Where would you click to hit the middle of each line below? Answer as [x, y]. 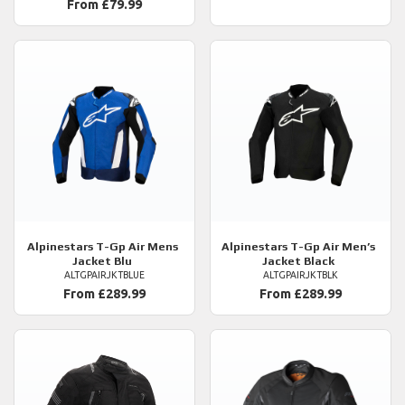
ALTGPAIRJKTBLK [301, 275]
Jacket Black [298, 261]
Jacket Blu [102, 261]
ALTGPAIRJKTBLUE [104, 275]
